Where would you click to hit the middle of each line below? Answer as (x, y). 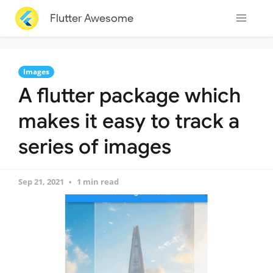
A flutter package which (129, 95)
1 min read (98, 182)
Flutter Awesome (91, 18)
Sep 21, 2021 (41, 182)
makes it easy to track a (129, 121)
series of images (95, 147)
